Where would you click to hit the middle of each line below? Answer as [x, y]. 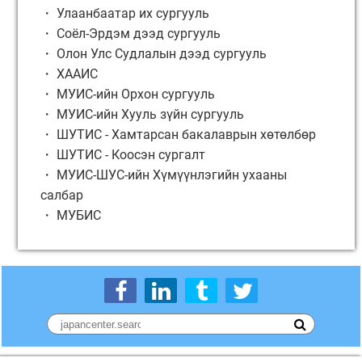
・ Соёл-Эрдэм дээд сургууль [130, 34]
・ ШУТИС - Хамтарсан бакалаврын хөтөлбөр [178, 135]
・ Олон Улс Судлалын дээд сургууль [154, 54]
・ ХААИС [69, 74]
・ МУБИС [71, 215]
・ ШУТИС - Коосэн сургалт [123, 155]
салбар [62, 195]
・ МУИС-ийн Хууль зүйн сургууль [142, 114]
